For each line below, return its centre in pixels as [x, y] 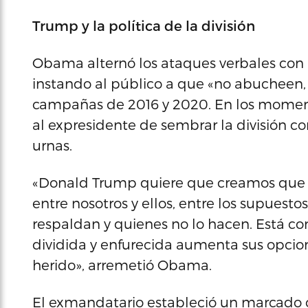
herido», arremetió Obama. [122, 265]
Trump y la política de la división [144, 25]
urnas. [52, 145]
